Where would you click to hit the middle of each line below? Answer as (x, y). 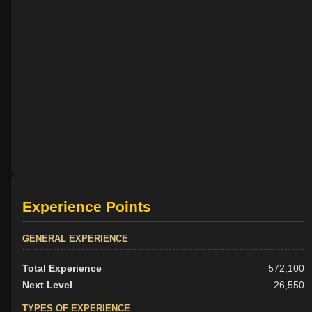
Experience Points (87, 206)
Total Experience (62, 268)
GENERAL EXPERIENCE (75, 238)
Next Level (47, 284)
